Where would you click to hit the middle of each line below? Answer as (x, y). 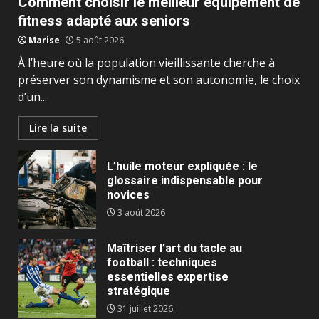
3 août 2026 (140, 213)
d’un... (32, 97)
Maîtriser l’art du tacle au (174, 249)
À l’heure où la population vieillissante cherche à (146, 63)
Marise (44, 41)
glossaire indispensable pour (185, 181)
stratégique (138, 291)
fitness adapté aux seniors (104, 21)
